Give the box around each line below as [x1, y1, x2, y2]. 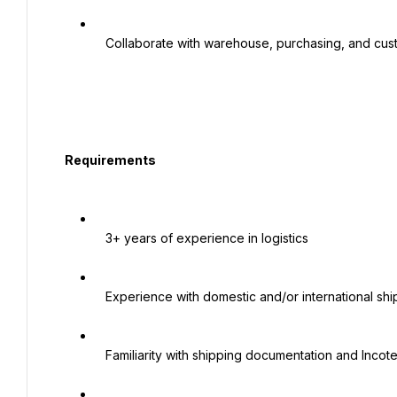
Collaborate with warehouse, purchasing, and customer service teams [95, 35, 105, 51]
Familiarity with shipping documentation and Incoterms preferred [95, 347, 105, 362]
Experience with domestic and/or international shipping [95, 289, 105, 304]
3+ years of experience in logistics [95, 230, 105, 245]
